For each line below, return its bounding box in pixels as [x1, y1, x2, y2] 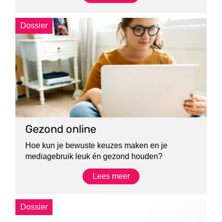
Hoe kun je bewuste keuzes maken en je [25, 141, 168, 150]
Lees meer [92, 171, 130, 180]
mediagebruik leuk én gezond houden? [25, 152, 163, 161]
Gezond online [25, 122, 97, 136]
